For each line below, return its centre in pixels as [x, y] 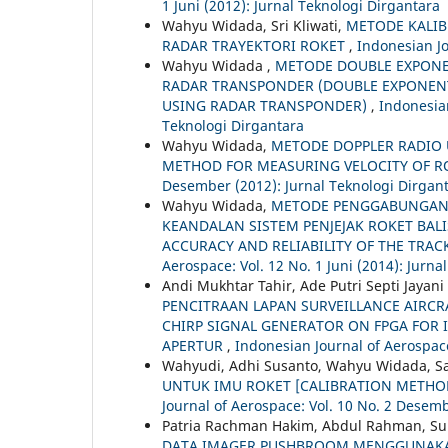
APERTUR [194, 346]
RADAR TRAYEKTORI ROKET [255, 46]
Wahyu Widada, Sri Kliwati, [254, 26]
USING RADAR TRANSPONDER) [266, 106]
